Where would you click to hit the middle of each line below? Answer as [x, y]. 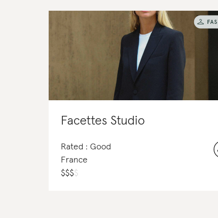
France [74, 160]
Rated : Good [86, 147]
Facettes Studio [103, 121]
